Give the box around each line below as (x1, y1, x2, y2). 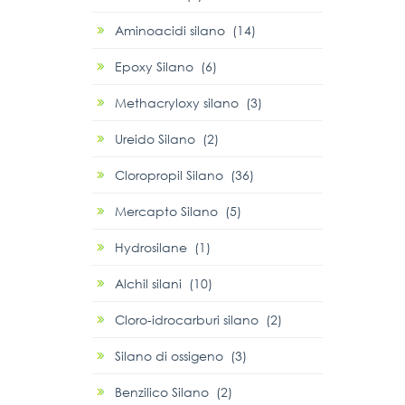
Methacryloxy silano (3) (115, 94, 262, 112)
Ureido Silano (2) (115, 130, 219, 148)
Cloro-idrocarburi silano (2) (115, 311, 282, 329)
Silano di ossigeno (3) (115, 347, 247, 365)
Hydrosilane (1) (115, 239, 211, 257)
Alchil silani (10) (115, 275, 212, 293)
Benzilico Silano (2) (115, 383, 232, 401)
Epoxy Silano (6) (115, 58, 217, 76)
